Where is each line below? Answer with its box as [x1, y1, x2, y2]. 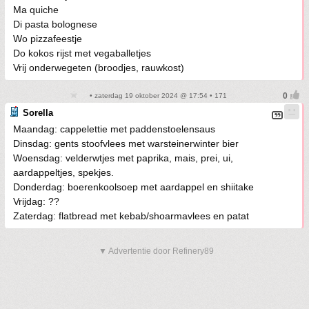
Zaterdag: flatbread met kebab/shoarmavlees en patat [13, 210, 249, 221]
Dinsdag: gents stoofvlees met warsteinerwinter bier [13, 137, 239, 149]
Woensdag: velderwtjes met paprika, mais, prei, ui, [13, 152, 233, 163]
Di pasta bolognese [13, 18, 97, 30]
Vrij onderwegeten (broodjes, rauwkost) [13, 61, 184, 73]
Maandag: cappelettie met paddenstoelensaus [13, 123, 215, 134]
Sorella [23, 107, 53, 118]
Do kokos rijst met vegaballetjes [13, 47, 151, 59]
